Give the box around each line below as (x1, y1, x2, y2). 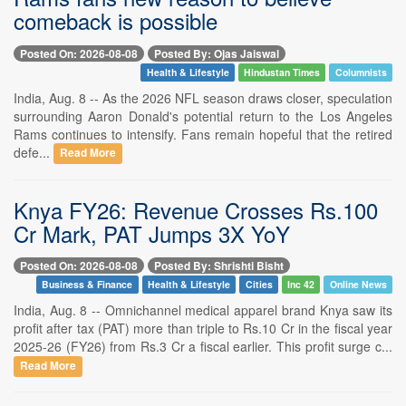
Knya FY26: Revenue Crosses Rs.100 (14, 193, 378, 226)
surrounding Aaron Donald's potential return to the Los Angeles (14, 106, 392, 125)
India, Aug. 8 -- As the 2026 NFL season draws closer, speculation (14, 88, 392, 107)
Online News (329, 276, 387, 291)
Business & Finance (42, 276, 133, 291)
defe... (14, 142, 53, 161)
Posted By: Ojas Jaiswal (154, 44, 279, 62)
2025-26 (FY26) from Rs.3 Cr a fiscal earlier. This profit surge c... (14, 336, 392, 355)
